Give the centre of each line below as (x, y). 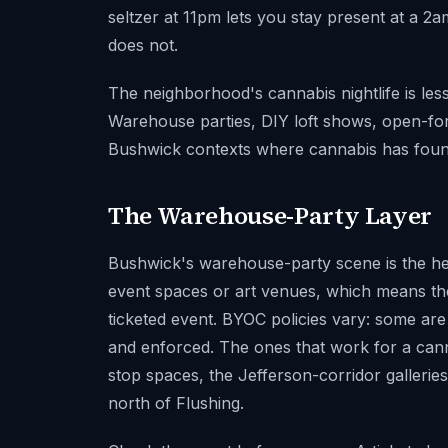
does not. (143, 45)
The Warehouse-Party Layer (270, 215)
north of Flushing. (176, 403)
